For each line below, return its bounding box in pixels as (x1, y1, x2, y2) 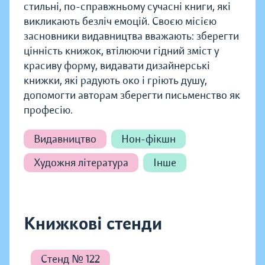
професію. (24, 104, 73, 117)
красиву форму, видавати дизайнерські (24, 59, 210, 72)
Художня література (34, 156, 128, 169)
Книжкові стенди (24, 213, 162, 235)
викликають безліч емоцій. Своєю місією (24, 15, 216, 28)
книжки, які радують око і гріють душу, (24, 74, 207, 87)
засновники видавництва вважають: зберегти (24, 30, 239, 43)
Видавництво (34, 132, 96, 146)
